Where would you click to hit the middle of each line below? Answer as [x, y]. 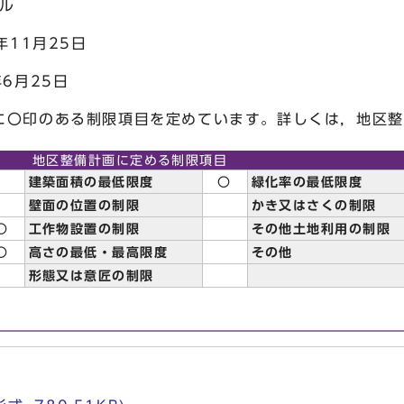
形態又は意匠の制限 [91, 275]
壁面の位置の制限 [84, 205]
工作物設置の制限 [84, 229]
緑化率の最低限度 [307, 182]
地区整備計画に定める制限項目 [130, 160]
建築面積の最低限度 [91, 182]
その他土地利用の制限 [321, 229]
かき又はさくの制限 [314, 205]
